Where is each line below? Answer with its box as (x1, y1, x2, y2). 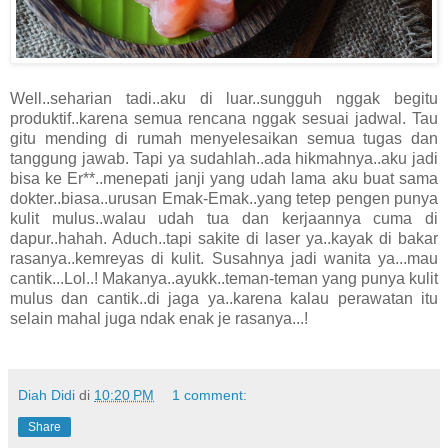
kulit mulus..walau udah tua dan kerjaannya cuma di (10, 210, 438, 228)
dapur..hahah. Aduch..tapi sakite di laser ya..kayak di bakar (10, 230, 438, 248)
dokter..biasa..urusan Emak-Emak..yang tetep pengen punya (10, 190, 438, 208)
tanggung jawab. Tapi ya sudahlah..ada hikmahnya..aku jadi (10, 150, 438, 168)
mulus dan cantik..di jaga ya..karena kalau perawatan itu (10, 290, 438, 308)
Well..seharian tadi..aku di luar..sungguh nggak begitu (10, 90, 438, 108)
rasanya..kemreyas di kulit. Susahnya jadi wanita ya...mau (10, 250, 438, 268)
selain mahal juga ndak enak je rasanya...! (10, 310, 308, 328)
